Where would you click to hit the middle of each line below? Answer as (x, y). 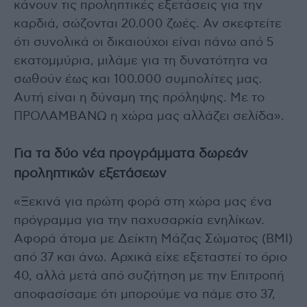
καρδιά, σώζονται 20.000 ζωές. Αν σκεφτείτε (148, 24)
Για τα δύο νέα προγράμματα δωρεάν (131, 153)
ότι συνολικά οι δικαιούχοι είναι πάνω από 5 (144, 42)
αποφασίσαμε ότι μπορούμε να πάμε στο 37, (145, 294)
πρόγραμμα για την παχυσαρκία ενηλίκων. (139, 220)
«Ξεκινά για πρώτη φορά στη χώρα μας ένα (143, 202)
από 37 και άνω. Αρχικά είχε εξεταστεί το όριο (150, 257)
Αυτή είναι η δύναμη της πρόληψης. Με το (139, 98)
